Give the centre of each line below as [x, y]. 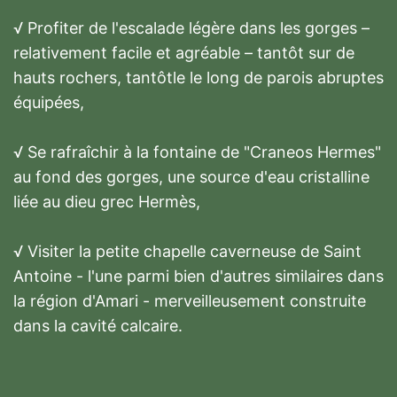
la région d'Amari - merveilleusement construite [190, 301]
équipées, [49, 103]
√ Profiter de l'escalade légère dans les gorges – [191, 28]
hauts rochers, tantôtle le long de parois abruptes [198, 78]
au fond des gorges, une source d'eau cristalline [191, 177]
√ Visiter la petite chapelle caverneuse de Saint [187, 252]
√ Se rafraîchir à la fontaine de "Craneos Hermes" [197, 152]
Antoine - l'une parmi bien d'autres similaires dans [198, 276]
